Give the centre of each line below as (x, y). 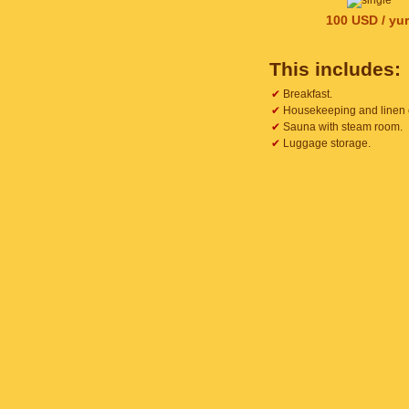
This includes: (335, 69)
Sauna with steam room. (341, 127)
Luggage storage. (325, 143)
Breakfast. (306, 94)
